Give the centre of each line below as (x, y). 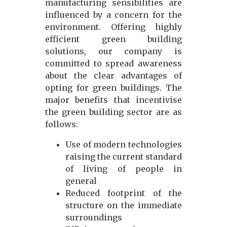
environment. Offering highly (113, 27)
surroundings (94, 218)
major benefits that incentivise (113, 100)
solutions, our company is (113, 51)
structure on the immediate (124, 205)
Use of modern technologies (124, 145)
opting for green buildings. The (113, 88)
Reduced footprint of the (124, 193)
